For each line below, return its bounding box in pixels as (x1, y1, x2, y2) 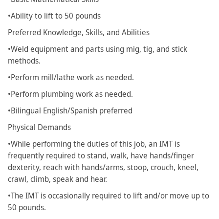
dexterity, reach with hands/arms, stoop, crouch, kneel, (8, 162, 198, 173)
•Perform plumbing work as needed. (8, 88, 133, 100)
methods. (8, 55, 41, 66)
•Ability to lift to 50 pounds (8, 10, 101, 22)
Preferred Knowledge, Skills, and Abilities (8, 27, 150, 38)
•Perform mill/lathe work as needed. (8, 72, 134, 83)
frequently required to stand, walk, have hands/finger (8, 150, 194, 161)
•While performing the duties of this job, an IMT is (8, 138, 180, 150)
